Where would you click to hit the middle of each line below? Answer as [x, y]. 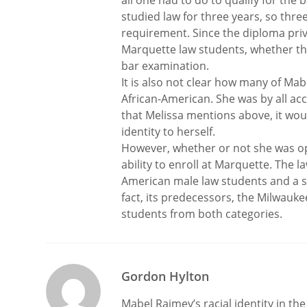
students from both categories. [202, 214]
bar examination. [165, 66]
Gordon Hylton [165, 276]
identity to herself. [169, 132]
